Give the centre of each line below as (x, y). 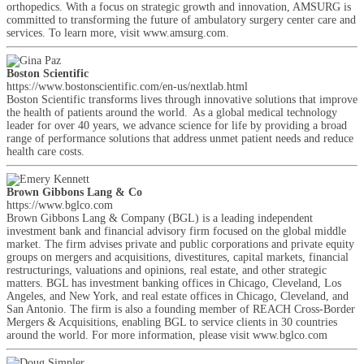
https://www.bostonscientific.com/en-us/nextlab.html (127, 87)
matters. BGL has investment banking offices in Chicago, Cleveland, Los (174, 283)
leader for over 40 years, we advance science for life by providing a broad (177, 126)
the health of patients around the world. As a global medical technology (172, 113)
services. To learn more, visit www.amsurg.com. (118, 33)
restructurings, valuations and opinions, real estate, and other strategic (167, 270)
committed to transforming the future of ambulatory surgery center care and (181, 20)
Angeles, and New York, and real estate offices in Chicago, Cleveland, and (178, 296)
